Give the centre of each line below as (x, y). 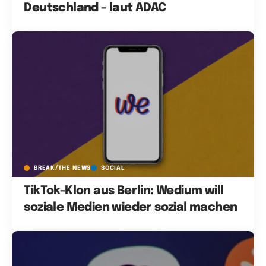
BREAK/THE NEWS (63, 168)
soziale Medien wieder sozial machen (131, 207)
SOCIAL (113, 168)
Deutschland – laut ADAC (95, 8)
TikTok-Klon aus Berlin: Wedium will (124, 191)
